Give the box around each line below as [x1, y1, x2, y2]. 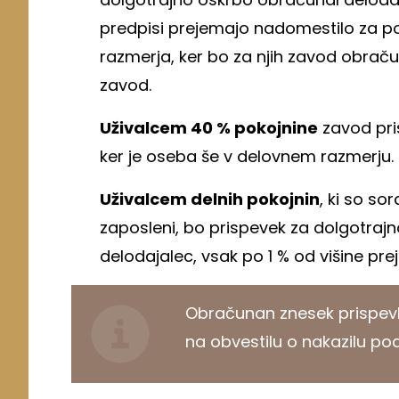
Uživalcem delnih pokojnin [100, 188, 320, 211]
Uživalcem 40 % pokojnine [100, 117, 318, 140]
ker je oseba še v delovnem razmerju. [100, 145, 394, 168]
